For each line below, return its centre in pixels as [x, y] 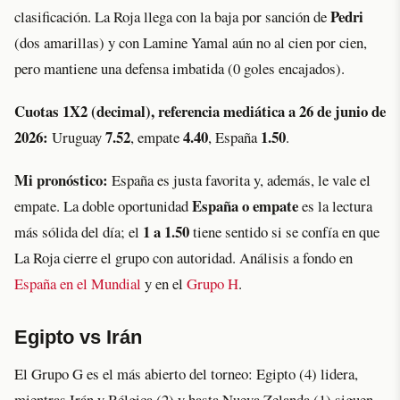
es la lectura [335, 206]
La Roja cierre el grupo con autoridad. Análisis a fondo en [183, 258]
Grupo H [212, 284]
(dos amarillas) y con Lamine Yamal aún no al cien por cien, [191, 42]
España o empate [245, 206]
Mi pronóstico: [61, 180]
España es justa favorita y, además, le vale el [239, 180]
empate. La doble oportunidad [103, 206]
